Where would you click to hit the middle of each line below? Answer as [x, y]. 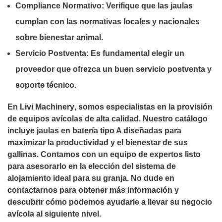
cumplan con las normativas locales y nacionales [108, 21]
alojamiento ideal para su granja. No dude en [91, 178]
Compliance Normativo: [60, 5]
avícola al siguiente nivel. [54, 214]
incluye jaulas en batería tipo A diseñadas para [94, 130]
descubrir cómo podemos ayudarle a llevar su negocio [110, 202]
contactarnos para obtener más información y [93, 190]
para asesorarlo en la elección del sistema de [92, 166]
